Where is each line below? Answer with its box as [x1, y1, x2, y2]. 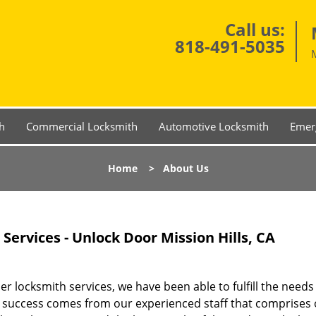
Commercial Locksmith [26, 119, 138, 133]
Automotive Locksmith [159, 119, 269, 133]
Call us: [225, 18, 285, 41]
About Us [162, 162, 209, 175]
